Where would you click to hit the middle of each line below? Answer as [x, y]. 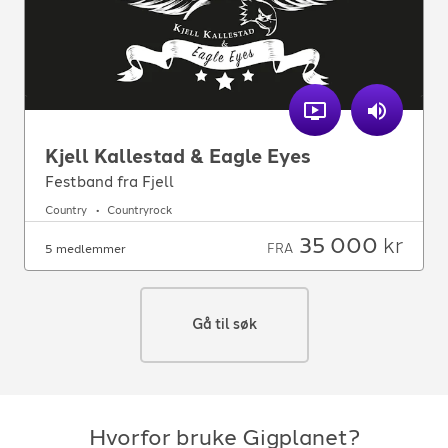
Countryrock [139, 211]
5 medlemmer [85, 248]
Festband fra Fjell [109, 181]
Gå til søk [224, 324]
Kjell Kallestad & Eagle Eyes [178, 156]
